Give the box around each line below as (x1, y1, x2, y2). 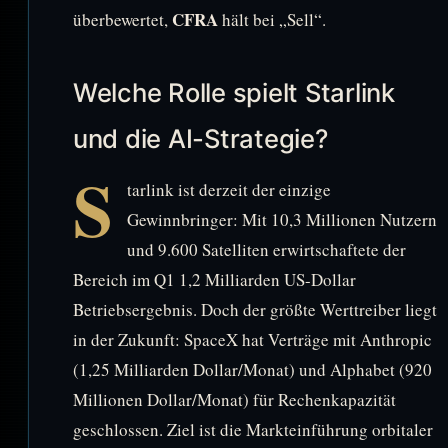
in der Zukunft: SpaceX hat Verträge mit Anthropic (73, 327, 432, 351)
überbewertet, (73, 7, 172, 31)
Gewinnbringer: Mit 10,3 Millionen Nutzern (127, 207, 437, 231)
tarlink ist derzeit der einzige (127, 177, 331, 201)
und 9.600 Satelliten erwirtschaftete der (127, 237, 406, 261)
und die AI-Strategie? (73, 122, 328, 154)
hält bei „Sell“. (218, 7, 326, 31)
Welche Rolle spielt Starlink (73, 76, 395, 108)
